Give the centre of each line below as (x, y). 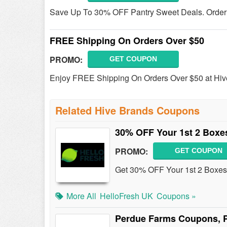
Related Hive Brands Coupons (127, 110)
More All (81, 196)
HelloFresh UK (126, 196)
